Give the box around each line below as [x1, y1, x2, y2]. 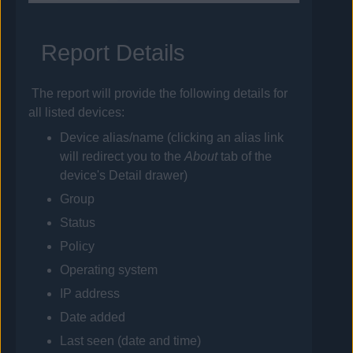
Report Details [41, 40, 186, 66]
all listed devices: [28, 106, 125, 120]
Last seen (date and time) [60, 334, 202, 348]
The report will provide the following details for [31, 87, 288, 101]
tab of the [217, 150, 273, 164]
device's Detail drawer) [60, 169, 188, 183]
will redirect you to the [60, 150, 185, 164]
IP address [60, 287, 121, 301]
